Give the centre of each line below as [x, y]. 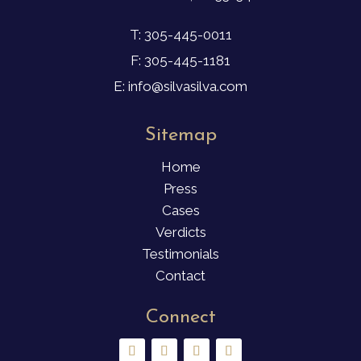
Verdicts [180, 232]
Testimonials [180, 254]
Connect [180, 318]
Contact [180, 276]
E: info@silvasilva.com [180, 87]
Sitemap [180, 136]
